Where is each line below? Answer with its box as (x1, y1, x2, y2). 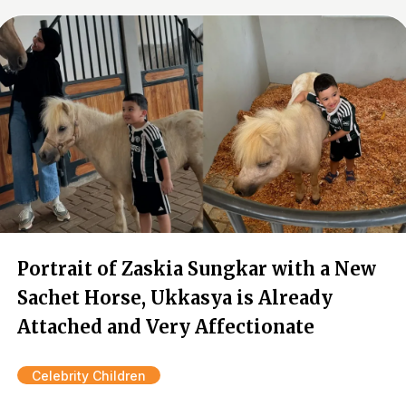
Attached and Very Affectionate (17, 315, 314, 338)
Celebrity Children (32, 368, 146, 383)
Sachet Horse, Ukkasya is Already (17, 286, 333, 309)
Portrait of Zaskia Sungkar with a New (17, 257, 376, 280)
